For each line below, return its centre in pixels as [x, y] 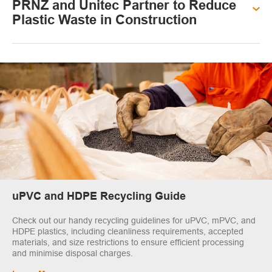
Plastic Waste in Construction [104, 21]
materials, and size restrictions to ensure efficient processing [128, 243]
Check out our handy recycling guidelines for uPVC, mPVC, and [134, 221]
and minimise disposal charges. [73, 253]
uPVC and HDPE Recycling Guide [99, 197]
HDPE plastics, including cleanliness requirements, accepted [128, 232]
